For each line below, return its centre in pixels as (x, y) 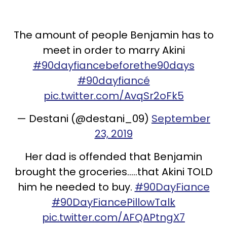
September (181, 119)
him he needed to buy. (76, 187)
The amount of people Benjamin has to (113, 35)
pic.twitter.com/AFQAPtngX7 (113, 217)
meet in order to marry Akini (113, 50)
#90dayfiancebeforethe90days (113, 65)
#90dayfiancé (113, 81)
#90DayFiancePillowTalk (113, 202)
